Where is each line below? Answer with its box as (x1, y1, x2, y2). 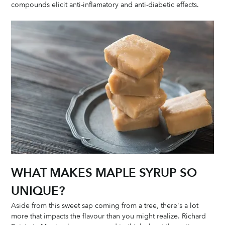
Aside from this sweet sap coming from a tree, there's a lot (11, 200, 201, 210)
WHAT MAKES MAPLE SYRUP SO (11, 164, 200, 181)
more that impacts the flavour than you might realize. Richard (11, 211, 208, 221)
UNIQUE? (11, 182, 65, 199)
